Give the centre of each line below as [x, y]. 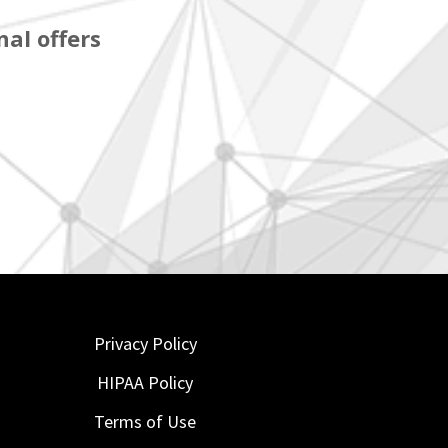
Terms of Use [145, 422]
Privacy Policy [145, 344]
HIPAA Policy [145, 383]
